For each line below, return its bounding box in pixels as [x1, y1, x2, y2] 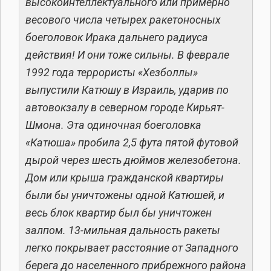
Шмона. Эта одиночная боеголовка [25, 119, 201, 132]
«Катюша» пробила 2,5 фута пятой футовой [25, 136, 238, 149]
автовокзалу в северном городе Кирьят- [25, 101, 224, 114]
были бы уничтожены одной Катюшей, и [25, 189, 224, 202]
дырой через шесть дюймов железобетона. [25, 154, 241, 167]
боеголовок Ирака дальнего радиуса [25, 31, 208, 44]
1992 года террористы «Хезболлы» [25, 66, 198, 79]
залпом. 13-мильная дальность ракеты [25, 224, 220, 237]
